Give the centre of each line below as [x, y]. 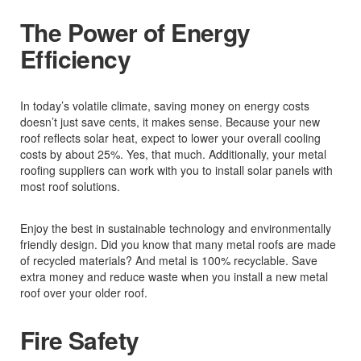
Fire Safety [80, 340]
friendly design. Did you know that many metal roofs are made [178, 245]
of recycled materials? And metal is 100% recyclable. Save [169, 261]
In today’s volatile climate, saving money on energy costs [165, 106]
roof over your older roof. [84, 293]
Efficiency [75, 59]
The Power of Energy [135, 32]
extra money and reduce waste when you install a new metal [174, 277]
